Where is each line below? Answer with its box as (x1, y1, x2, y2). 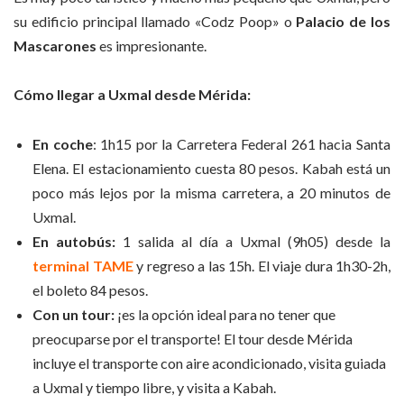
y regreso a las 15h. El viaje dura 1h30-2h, (136, 256, 390, 274)
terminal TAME (32, 256, 133, 274)
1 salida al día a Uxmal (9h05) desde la (115, 232, 390, 250)
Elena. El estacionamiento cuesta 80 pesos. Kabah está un (32, 159, 390, 177)
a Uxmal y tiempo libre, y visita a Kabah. (32, 378, 276, 396)
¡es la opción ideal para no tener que (115, 305, 335, 323)
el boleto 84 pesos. (32, 280, 148, 298)
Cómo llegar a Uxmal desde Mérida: (14, 86, 251, 104)
